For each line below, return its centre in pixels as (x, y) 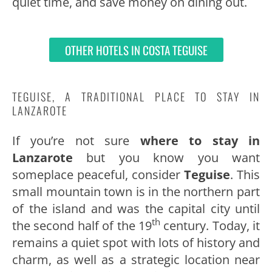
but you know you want (166, 157)
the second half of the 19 (82, 225)
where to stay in (200, 140)
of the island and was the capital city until (136, 208)
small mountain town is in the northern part (136, 191)
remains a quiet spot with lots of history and (136, 242)
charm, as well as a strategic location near (136, 259)
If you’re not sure (76, 140)
